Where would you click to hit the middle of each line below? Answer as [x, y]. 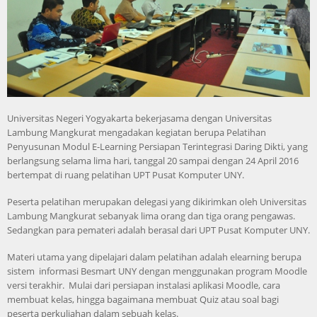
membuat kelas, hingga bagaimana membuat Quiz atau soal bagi [143, 299]
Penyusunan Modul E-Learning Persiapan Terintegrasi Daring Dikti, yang [157, 146]
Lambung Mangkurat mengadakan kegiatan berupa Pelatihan [137, 132]
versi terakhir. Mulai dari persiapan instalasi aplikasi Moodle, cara [144, 285]
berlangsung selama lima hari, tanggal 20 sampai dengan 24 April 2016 [153, 160]
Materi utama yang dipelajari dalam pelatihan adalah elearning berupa [154, 257]
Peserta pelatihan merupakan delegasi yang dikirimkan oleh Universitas [157, 201]
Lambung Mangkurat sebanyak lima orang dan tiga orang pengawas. [151, 215]
